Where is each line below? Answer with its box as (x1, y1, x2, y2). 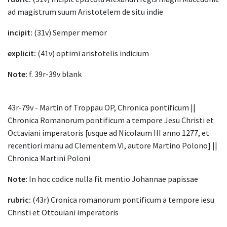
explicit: (8, 48, 36, 59)
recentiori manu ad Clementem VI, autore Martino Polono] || (8, 140, 217, 151)
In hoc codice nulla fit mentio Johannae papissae (27, 174, 198, 184)
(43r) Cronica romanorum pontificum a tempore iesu (31, 195, 214, 205)
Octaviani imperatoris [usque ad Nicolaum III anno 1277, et (8, 128, 209, 138)
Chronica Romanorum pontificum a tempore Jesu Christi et (8, 115, 214, 126)
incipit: (8, 27, 32, 38)
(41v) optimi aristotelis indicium (36, 48, 149, 59)
